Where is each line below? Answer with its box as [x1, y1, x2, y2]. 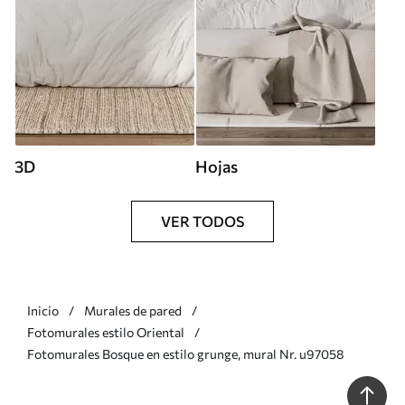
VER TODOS [161, 212, 244, 230]
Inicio [27, 302, 59, 318]
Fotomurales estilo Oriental [27, 324, 184, 340]
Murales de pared [84, 302, 182, 318]
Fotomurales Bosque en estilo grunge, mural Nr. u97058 [27, 345, 344, 362]
